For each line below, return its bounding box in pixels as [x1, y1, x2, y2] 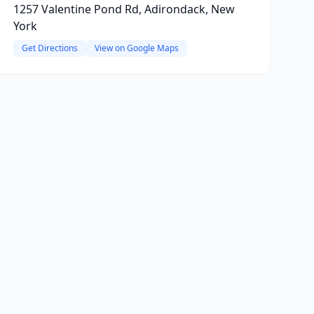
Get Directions [21, 42, 78, 54]
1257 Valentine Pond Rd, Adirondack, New [13, 1, 235, 17]
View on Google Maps [94, 42, 179, 54]
